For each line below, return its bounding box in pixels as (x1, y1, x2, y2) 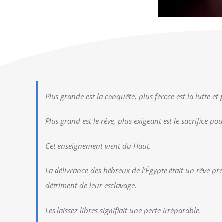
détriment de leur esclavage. (45, 180, 137, 191)
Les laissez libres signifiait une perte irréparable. (45, 205, 201, 216)
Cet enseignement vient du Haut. (45, 141, 151, 151)
